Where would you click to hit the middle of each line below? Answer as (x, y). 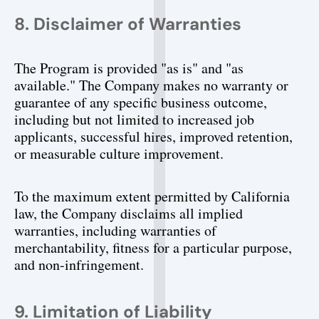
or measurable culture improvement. (119, 153)
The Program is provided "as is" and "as (129, 68)
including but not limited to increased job (134, 119)
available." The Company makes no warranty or (151, 85)
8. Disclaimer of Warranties (128, 24)
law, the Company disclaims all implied (129, 213)
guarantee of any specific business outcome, (141, 102)
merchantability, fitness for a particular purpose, (153, 247)
